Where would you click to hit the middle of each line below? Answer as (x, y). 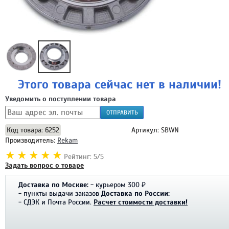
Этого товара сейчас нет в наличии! (120, 84)
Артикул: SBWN (155, 130)
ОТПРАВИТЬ (122, 113)
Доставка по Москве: (53, 185)
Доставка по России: (135, 194)
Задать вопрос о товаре (44, 166)
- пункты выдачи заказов (59, 194)
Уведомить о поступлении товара (61, 99)
